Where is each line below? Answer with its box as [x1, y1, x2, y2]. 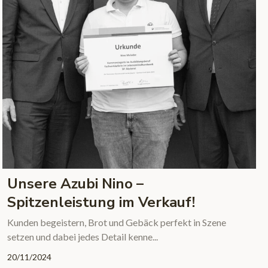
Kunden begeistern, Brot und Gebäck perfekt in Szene [7, 217, 226, 229]
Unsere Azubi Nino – [7, 174, 144, 194]
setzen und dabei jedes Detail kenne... [7, 231, 158, 243]
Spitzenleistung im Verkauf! [7, 193, 195, 212]
